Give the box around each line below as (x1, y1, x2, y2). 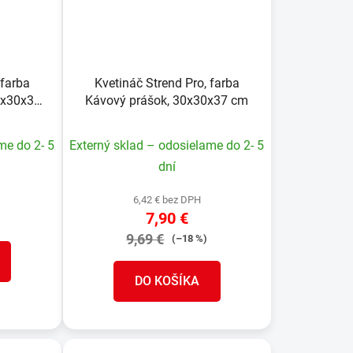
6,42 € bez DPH (132, 193, 201, 206)
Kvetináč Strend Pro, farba (94, 75, 240, 91)
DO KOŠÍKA (134, 273, 199, 288)
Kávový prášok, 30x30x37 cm (85, 92, 249, 108)
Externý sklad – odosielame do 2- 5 (69, 137, 265, 153)
